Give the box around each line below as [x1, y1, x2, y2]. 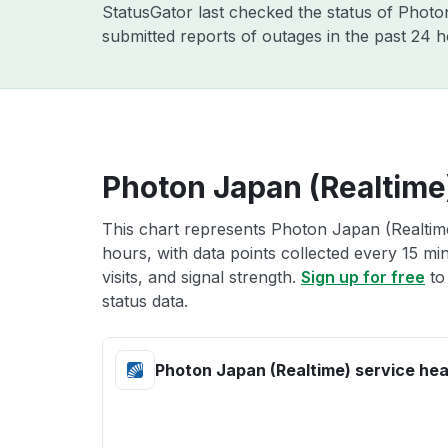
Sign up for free [301, 267, 425, 287]
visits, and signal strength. [102, 267, 301, 287]
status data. [102, 291, 188, 311]
